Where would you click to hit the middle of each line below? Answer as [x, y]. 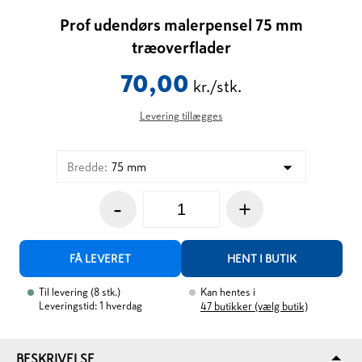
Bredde [85, 167]
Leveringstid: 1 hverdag [91, 306]
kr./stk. [217, 86]
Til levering [64, 292]
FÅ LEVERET [101, 259]
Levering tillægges [181, 116]
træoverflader [181, 48]
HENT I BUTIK [261, 259]
